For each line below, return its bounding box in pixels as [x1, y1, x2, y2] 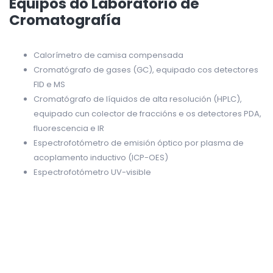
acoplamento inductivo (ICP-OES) [34, 151, 168, 163]
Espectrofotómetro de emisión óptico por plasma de [34, 136, 244, 149]
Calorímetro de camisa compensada [34, 49, 183, 61]
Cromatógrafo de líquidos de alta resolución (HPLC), [34, 93, 242, 105]
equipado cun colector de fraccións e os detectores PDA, [34, 107, 261, 119]
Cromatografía [9, 10, 121, 30]
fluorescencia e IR [34, 122, 104, 134]
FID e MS [34, 78, 65, 90]
